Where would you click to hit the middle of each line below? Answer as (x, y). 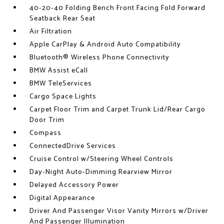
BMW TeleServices (61, 84)
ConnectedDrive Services (73, 146)
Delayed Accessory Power (74, 185)
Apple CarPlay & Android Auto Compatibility (105, 45)
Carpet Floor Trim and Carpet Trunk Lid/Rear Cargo (118, 110)
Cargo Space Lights (63, 97)
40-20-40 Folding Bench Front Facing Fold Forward (118, 8)
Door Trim (47, 120)
